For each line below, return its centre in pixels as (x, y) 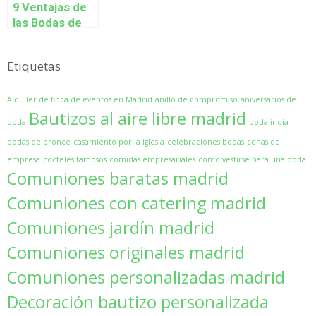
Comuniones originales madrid (126, 253)
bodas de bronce (39, 142)
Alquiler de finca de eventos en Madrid (80, 99)
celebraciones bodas (206, 142)
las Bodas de (47, 23)
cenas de (263, 142)
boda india (269, 122)
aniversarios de (268, 99)
